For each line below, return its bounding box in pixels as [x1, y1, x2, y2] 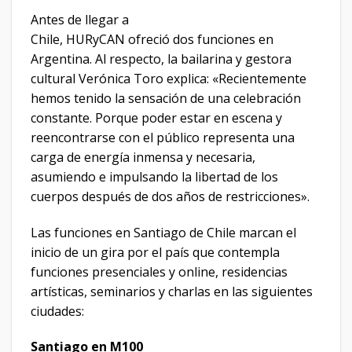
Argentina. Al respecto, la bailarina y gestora [31, 49, 291, 68]
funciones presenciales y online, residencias [31, 262, 288, 280]
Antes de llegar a [31, 10, 129, 28]
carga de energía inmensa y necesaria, [31, 148, 255, 166]
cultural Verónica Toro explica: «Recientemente [31, 69, 306, 87]
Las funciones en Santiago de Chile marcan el [31, 223, 296, 241]
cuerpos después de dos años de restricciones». [31, 187, 310, 205]
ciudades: [31, 302, 84, 320]
